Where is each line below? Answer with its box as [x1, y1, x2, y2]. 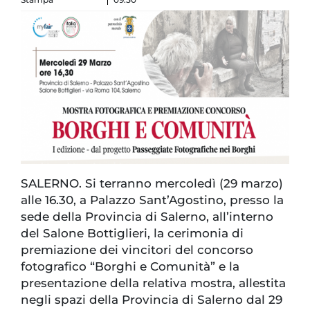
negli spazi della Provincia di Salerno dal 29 [21, 292, 282, 307]
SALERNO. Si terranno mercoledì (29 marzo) [21, 176, 283, 190]
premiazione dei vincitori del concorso [21, 242, 253, 257]
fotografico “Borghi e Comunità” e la [21, 259, 239, 273]
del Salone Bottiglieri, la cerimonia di [21, 226, 244, 240]
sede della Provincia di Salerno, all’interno [21, 209, 273, 224]
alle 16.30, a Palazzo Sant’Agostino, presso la [21, 192, 284, 207]
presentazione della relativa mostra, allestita [21, 275, 286, 290]
